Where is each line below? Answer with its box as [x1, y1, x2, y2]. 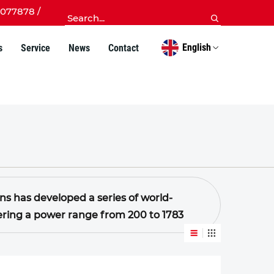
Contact [108, 42, 139, 54]
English [182, 42, 211, 53]
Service [21, 42, 50, 54]
